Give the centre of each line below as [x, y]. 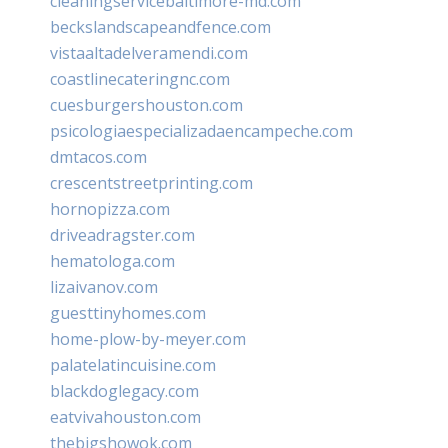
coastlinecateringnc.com [140, 78]
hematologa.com [112, 260]
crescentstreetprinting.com [151, 182]
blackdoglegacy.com [124, 390]
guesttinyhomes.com [128, 312]
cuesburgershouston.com [146, 104]
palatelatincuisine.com [133, 364]
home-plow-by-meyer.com [148, 338]
